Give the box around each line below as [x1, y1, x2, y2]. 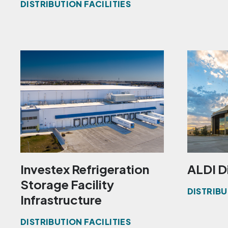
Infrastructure [20, 192, 102, 208]
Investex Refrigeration [20, 161, 149, 177]
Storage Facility [20, 177, 114, 192]
